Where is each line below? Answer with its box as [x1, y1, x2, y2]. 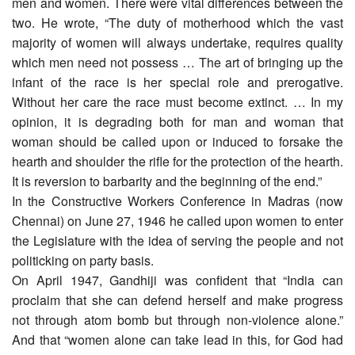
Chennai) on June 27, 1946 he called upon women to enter [12, 211, 343, 230]
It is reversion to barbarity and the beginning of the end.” [12, 171, 322, 190]
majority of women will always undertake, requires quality [12, 32, 343, 52]
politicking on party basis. [12, 250, 154, 269]
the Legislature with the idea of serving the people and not [12, 231, 343, 250]
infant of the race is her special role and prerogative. [12, 72, 343, 91]
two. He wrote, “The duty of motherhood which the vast [12, 13, 343, 32]
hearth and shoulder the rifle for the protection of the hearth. [12, 151, 343, 170]
